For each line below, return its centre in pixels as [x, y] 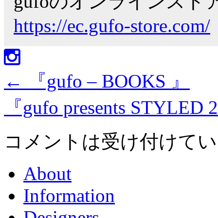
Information [69, 195]
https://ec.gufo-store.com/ [112, 25]
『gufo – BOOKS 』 [106, 81]
